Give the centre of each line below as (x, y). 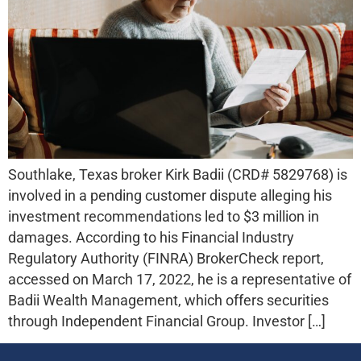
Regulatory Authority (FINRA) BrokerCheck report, (166, 258)
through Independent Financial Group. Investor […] (167, 321)
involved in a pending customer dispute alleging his (170, 195)
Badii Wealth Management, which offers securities (168, 300)
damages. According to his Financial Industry (151, 237)
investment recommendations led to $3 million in (164, 216)
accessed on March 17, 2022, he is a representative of (180, 279)
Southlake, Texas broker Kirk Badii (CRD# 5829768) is (178, 174)
